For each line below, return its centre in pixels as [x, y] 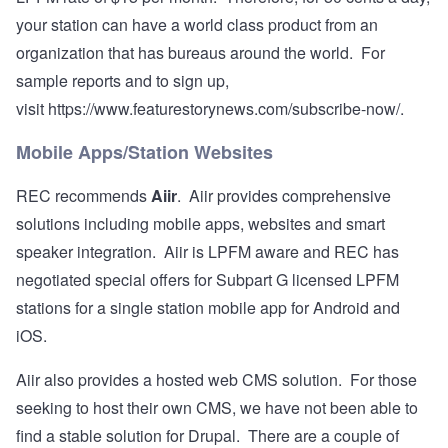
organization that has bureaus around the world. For [200, 53]
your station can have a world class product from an [197, 25]
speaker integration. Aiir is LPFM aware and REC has [207, 252]
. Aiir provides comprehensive [284, 196]
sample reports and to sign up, [122, 81]
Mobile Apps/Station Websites [144, 152]
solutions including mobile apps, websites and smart [200, 224]
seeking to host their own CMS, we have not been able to [217, 408]
